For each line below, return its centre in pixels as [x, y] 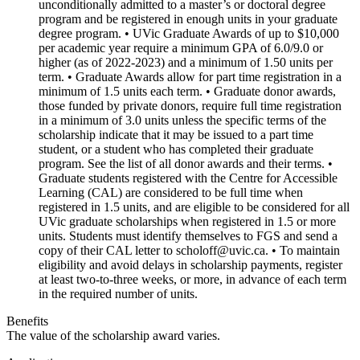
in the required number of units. [118, 294]
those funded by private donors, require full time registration [190, 106]
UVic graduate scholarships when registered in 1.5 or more [187, 221]
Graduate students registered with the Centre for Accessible [188, 178]
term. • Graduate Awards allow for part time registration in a [190, 77]
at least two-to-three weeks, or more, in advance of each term [192, 279]
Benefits [27, 321]
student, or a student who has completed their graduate [176, 149]
